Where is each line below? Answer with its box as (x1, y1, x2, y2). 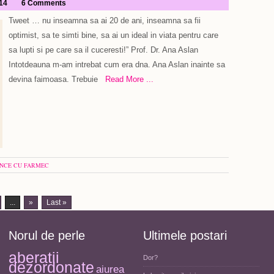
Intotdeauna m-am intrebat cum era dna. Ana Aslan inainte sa (9, 60, 225, 69)
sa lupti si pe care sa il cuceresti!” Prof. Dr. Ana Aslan (9, 45, 198, 54)
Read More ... (98, 75, 154, 84)
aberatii (9, 250, 59, 266)
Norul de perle (9, 229, 85, 242)
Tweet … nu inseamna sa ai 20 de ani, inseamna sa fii (9, 16, 201, 25)
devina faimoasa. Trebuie (9, 75, 98, 84)
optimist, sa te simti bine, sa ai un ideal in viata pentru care (9, 31, 218, 40)
